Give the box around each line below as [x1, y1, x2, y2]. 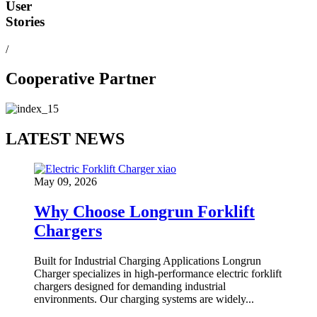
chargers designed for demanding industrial [34, 279, 226, 292]
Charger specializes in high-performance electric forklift [34, 267, 282, 279]
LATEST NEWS [6, 129, 125, 149]
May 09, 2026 [34, 175, 97, 188]
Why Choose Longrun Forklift [34, 202, 255, 221]
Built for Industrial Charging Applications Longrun [34, 254, 261, 267]
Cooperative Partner [6, 69, 156, 88]
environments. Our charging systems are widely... [34, 292, 254, 305]
